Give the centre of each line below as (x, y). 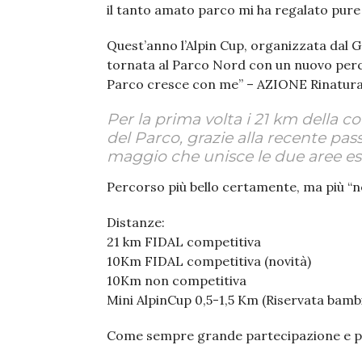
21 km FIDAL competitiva (184, 242)
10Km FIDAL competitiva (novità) (209, 261)
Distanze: (136, 222)
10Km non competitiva (177, 280)
